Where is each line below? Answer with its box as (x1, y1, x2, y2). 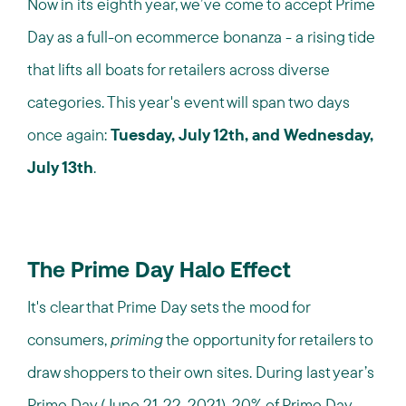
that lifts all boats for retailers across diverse (27, 59, 330, 80)
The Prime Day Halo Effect (27, 261, 291, 283)
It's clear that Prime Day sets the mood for (27, 296, 310, 317)
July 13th (27, 157, 93, 178)
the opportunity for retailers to (163, 329, 373, 350)
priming (111, 329, 163, 350)
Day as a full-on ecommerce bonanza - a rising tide (27, 26, 375, 47)
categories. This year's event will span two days (27, 92, 350, 112)
